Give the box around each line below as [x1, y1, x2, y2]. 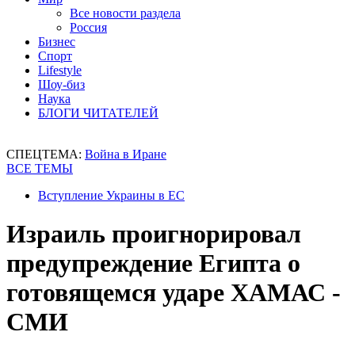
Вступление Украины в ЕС [38, 189, 185, 202]
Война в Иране [85, 147, 166, 161]
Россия [70, 21, 107, 34]
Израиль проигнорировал [6, 219, 301, 249]
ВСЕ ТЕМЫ [6, 162, 73, 175]
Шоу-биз [38, 78, 85, 91]
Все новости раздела [70, 6, 181, 20]
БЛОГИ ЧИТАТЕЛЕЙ [38, 106, 158, 120]
